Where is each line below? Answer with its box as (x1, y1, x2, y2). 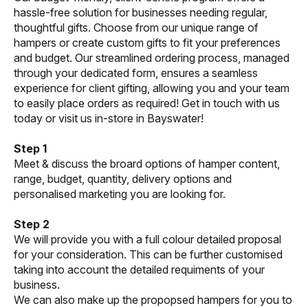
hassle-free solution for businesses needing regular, (14, 5, 267, 20)
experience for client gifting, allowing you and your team (14, 81, 289, 96)
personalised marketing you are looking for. (14, 187, 225, 201)
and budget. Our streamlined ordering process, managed (14, 51, 289, 65)
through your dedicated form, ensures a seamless (14, 66, 258, 80)
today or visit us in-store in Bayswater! (14, 111, 203, 126)
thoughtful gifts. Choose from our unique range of (14, 21, 258, 35)
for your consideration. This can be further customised (14, 247, 283, 262)
